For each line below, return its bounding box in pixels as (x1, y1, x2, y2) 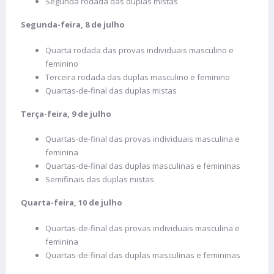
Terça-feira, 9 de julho (21, 108, 113, 119)
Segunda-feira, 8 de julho (21, 19, 127, 31)
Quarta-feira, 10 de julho (21, 197, 124, 209)
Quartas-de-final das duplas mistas (45, 84, 177, 96)
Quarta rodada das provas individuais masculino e (45, 44, 234, 56)
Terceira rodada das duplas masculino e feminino (45, 71, 230, 83)
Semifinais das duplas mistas (45, 174, 154, 185)
